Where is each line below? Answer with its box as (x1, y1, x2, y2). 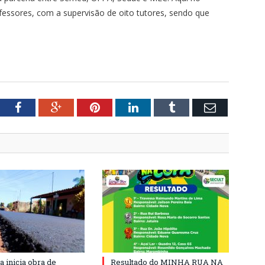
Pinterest (99, 101, 142, 113)
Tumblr (174, 101, 210, 113)
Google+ (61, 101, 103, 113)
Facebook (20, 101, 67, 113)
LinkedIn (137, 101, 182, 113)
